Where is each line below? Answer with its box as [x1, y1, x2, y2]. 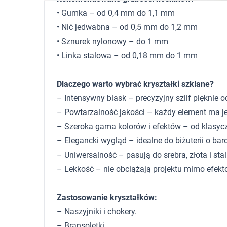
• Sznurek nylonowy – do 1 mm [57, 36, 168, 46]
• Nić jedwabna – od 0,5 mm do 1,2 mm [57, 22, 198, 32]
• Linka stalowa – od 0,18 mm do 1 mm [57, 51, 198, 60]
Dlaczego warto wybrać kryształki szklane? [57, 79, 214, 89]
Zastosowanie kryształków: [57, 193, 157, 202]
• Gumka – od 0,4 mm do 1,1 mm [57, 8, 175, 18]
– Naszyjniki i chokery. [57, 207, 137, 216]
